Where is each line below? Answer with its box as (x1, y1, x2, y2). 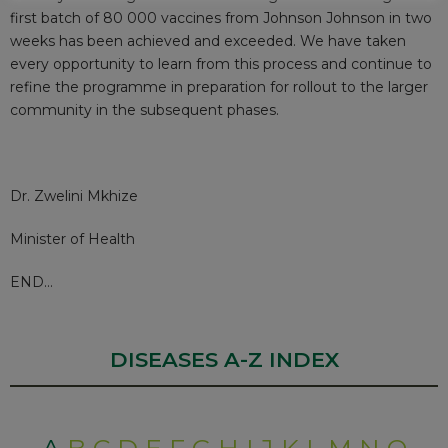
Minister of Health (10, 230, 135, 249)
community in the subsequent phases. (10, 101, 279, 120)
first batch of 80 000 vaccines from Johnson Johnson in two (10, 9, 432, 28)
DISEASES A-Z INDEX (109, 347, 339, 373)
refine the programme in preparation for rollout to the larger (10, 78, 428, 97)
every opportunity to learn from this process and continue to (10, 55, 432, 74)
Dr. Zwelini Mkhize (10, 187, 138, 206)
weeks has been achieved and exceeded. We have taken (10, 32, 406, 51)
